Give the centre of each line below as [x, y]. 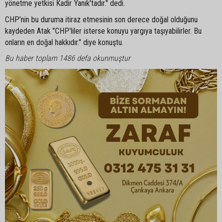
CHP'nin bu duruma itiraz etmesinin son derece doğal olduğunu [101, 20]
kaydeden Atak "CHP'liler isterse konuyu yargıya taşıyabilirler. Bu [103, 31]
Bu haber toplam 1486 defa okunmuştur [68, 58]
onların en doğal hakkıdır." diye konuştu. [64, 42]
